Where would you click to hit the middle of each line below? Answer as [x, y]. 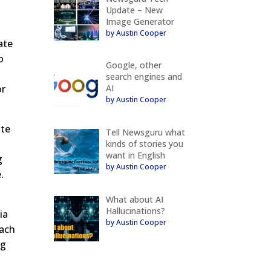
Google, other [133, 65]
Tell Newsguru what [145, 132]
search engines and [144, 77]
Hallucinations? [135, 211]
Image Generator [140, 21]
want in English [135, 155]
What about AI [134, 199]
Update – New [134, 10]
